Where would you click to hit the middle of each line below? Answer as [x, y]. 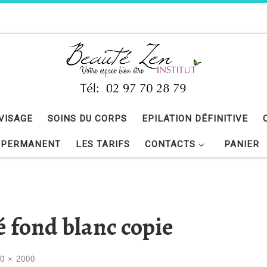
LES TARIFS [103, 145]
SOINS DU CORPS [87, 119]
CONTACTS [170, 145]
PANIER [241, 145]
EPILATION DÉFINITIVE [195, 119]
